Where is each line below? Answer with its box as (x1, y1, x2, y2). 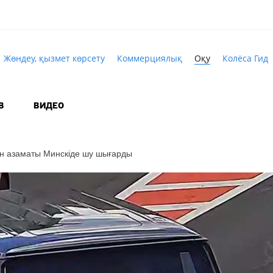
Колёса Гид (222, 52, 268, 64)
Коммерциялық (116, 52, 182, 64)
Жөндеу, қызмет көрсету (3, 52, 105, 64)
